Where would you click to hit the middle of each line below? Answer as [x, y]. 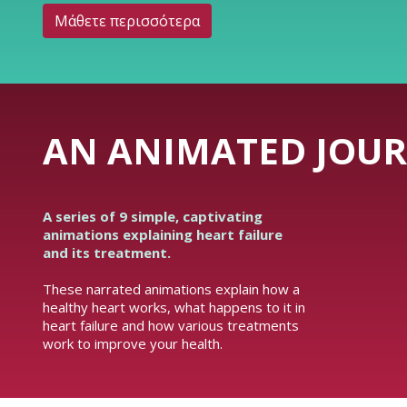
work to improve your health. [133, 343]
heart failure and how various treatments [171, 325]
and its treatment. [107, 253]
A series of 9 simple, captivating [153, 216]
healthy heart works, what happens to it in [174, 307]
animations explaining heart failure [163, 234]
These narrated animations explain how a [171, 289]
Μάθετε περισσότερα [127, 21]
